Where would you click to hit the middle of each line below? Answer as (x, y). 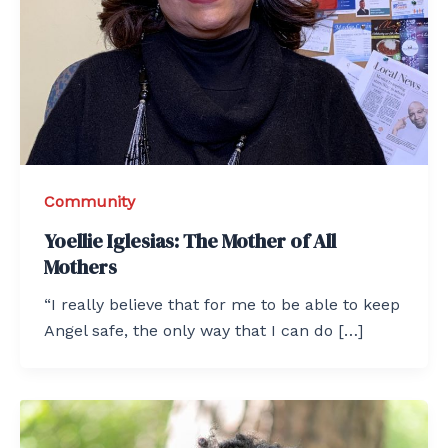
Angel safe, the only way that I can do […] (203, 331)
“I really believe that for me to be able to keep (222, 305)
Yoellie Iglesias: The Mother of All (190, 241)
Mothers (80, 267)
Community (89, 202)
